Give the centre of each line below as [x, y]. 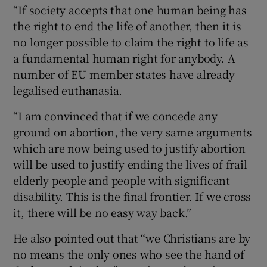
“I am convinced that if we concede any [115, 115]
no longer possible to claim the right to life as [131, 41]
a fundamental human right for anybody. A [124, 58]
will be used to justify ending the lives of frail [130, 164]
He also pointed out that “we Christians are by [132, 237]
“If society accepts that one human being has [130, 9]
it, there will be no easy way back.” [103, 212]
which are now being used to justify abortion [129, 148]
